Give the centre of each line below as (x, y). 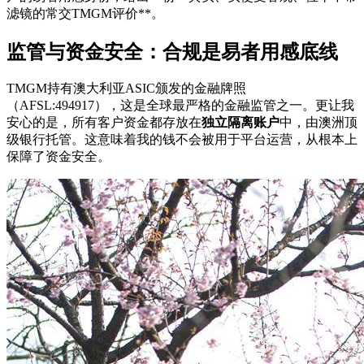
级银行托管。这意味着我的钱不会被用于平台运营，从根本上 (182, 140)
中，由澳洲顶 (318, 123)
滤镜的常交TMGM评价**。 (85, 13)
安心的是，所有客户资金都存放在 (104, 123)
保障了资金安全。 (58, 157)
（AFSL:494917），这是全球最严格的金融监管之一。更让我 (180, 106)
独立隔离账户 (240, 123)
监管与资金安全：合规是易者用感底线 (172, 52)
